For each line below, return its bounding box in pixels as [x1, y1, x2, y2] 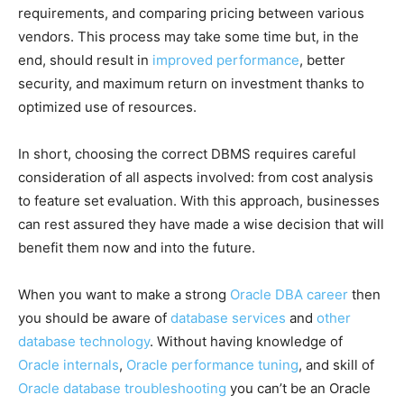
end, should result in [18, 50, 152, 69]
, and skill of [298, 355, 374, 373]
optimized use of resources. [18, 97, 197, 115]
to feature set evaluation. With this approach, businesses [18, 191, 380, 209]
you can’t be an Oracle [226, 379, 371, 397]
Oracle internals [18, 355, 119, 373]
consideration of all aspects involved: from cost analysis [18, 168, 373, 186]
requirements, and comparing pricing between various [18, 4, 364, 22]
